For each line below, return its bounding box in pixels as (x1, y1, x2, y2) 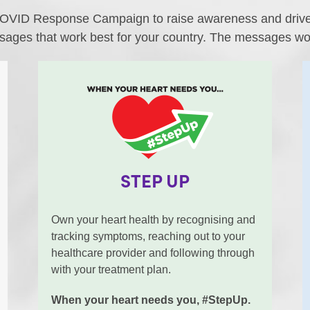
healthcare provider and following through (51, 247, 255, 259)
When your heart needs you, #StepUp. (51, 294, 251, 307)
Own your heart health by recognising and (51, 214, 256, 226)
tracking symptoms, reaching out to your (51, 230, 246, 243)
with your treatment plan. (51, 264, 172, 276)
